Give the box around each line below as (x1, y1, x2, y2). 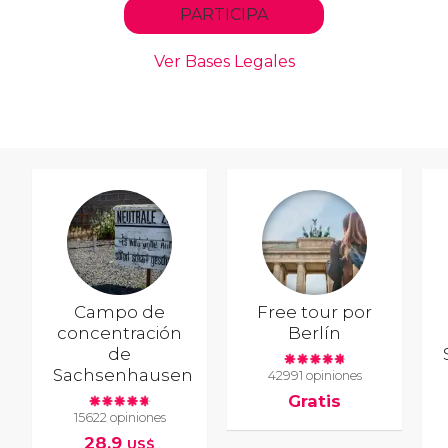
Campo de (74, 301, 166, 322)
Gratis (288, 390, 342, 411)
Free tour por (257, 301, 373, 322)
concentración (57, 322, 183, 343)
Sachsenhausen (53, 364, 194, 385)
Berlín (288, 322, 342, 343)
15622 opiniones (73, 410, 166, 425)
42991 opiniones (267, 368, 362, 383)
